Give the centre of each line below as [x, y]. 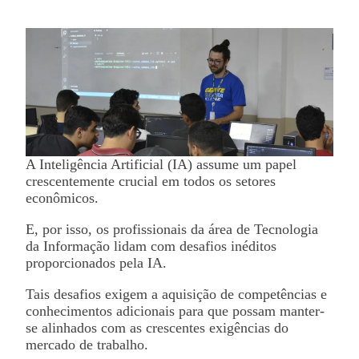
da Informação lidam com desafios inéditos [151, 246]
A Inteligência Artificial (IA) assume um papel [161, 164]
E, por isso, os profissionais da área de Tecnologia [172, 229]
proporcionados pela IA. [96, 263]
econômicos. [62, 198]
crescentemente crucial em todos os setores [151, 181]
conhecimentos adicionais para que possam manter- [175, 311]
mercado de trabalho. [87, 345]
